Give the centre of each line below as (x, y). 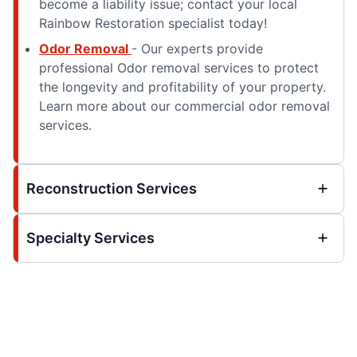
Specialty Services (90, 237)
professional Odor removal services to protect (179, 67)
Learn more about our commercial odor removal (184, 106)
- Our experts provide (197, 48)
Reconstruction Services (112, 188)
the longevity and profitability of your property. (182, 86)
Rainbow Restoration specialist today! (153, 23)
